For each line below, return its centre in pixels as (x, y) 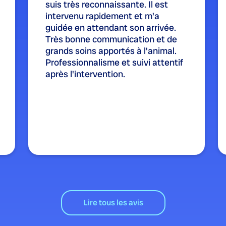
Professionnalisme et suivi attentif (114, 62)
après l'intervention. (85, 74)
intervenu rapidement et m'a (102, 16)
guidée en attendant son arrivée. (111, 27)
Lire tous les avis (113, 202)
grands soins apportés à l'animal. (111, 50)
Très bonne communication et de (111, 39)
